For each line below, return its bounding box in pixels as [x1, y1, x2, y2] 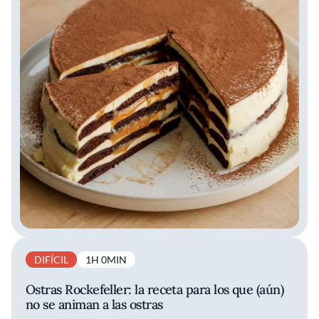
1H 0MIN [85, 253, 127, 266]
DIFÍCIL [34, 253, 68, 266]
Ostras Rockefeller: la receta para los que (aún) [26, 281, 284, 298]
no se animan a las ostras [26, 296, 163, 313]
